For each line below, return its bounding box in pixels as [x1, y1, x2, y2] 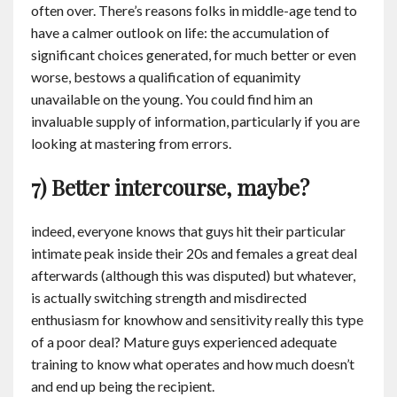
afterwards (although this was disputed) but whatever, [31, 267, 355, 284]
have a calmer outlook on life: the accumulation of [31, 24, 330, 41]
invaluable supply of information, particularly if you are [31, 113, 360, 129]
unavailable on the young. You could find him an [31, 90, 313, 107]
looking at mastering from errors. [31, 135, 231, 152]
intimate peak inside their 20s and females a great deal [31, 245, 357, 261]
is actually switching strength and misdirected [31, 289, 307, 306]
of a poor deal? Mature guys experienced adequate [31, 333, 337, 350]
